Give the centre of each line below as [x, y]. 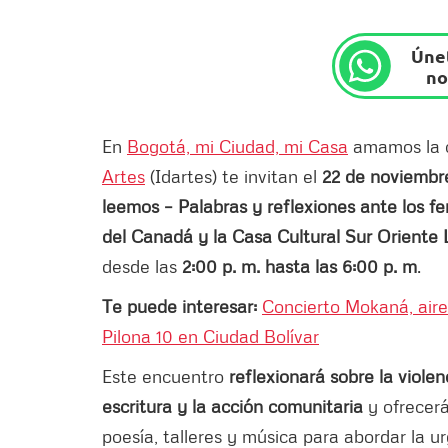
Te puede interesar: [182, 305]
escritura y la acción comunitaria [232, 405]
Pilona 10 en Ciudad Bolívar [210, 335]
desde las [142, 265]
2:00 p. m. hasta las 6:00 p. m [299, 265]
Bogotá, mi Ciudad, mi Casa [237, 145]
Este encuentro [163, 375]
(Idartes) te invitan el [233, 175]
